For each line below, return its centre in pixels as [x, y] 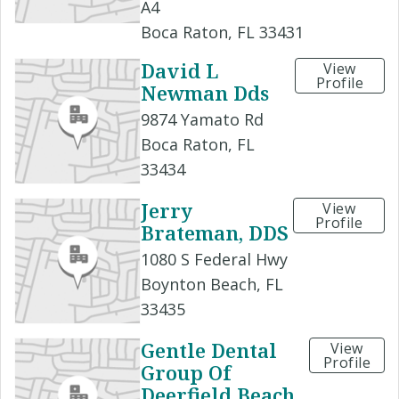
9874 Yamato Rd [202, 120]
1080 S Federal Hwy [214, 260]
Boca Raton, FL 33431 [222, 32]
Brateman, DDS [215, 233]
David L [179, 70]
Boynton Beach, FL [212, 285]
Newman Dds [205, 93]
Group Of [186, 373]
